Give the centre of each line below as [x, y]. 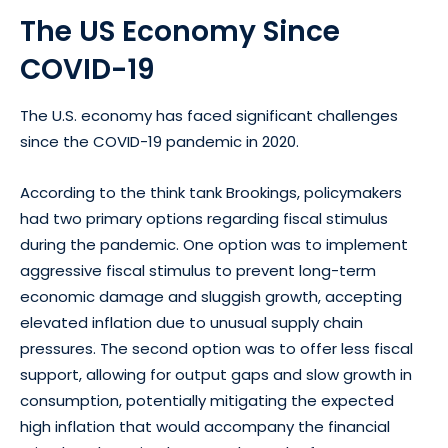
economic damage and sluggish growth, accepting [211, 296]
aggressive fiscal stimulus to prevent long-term [198, 270]
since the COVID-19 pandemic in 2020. [161, 141]
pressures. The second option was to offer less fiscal [216, 348]
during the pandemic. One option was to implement [214, 244]
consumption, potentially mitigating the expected [207, 400]
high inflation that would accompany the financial [205, 426]
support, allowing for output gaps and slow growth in [216, 374]
